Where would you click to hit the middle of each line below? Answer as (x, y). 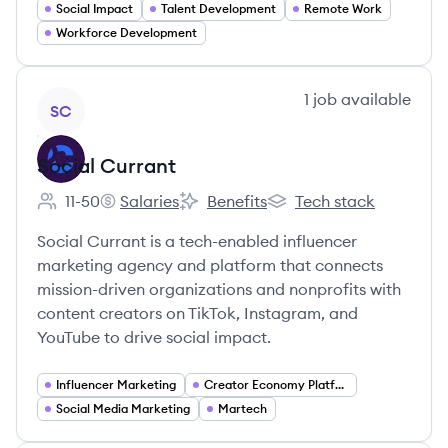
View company (91, 98)
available (374, 99)
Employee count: (98, 211)
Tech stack (335, 201)
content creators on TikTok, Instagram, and (197, 313)
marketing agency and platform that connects (210, 265)
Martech (242, 408)
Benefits (237, 201)
